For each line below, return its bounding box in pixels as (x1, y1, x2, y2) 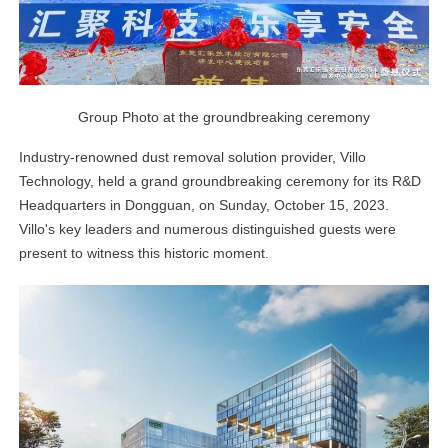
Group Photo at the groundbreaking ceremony (78, 109, 370, 126)
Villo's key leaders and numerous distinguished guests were (19, 221, 397, 238)
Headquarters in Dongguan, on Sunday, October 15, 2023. (19, 197, 390, 214)
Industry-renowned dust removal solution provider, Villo (19, 149, 367, 166)
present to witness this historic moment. (19, 245, 270, 262)
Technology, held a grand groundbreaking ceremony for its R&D (19, 173, 422, 190)
